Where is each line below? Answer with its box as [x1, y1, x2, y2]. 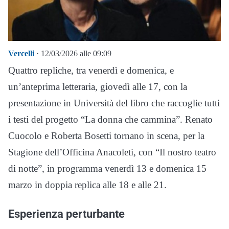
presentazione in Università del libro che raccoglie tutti [8, 98, 220, 108]
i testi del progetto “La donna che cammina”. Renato [8, 114, 213, 125]
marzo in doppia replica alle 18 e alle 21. [8, 179, 167, 190]
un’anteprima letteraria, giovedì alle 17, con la [8, 81, 187, 92]
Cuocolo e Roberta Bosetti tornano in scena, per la [8, 130, 204, 141]
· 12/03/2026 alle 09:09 [34, 49, 111, 58]
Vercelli [8, 49, 34, 58]
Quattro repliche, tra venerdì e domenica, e [8, 65, 174, 76]
